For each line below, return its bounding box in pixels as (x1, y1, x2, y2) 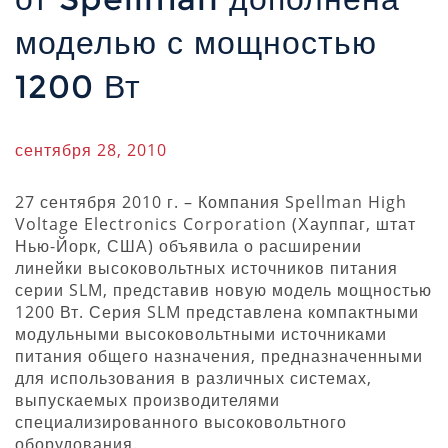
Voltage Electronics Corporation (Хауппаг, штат (15, 212, 416, 235)
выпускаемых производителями (15, 388, 280, 411)
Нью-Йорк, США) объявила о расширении (15, 234, 362, 257)
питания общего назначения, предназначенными (15, 344, 423, 367)
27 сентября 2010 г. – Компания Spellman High (15, 190, 407, 213)
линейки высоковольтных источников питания (15, 256, 398, 279)
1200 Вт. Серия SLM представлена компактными (15, 300, 419, 323)
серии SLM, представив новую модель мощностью (15, 278, 432, 301)
